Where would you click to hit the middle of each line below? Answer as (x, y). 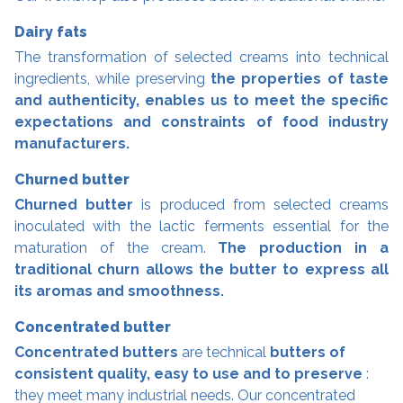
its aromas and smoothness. (119, 291)
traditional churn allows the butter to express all (201, 270)
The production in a (304, 248)
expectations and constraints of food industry (201, 122)
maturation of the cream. (116, 248)
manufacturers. (72, 144)
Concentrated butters (96, 353)
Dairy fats (51, 32)
